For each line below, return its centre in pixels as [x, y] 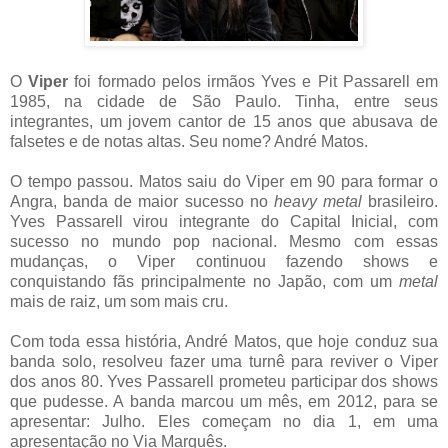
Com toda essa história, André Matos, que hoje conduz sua [224, 342]
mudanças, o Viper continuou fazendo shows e [224, 262]
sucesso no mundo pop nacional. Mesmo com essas [224, 242]
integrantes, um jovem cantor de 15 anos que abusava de [224, 122]
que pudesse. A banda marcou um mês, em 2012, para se [224, 402]
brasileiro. [399, 202]
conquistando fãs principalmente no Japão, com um [204, 282]
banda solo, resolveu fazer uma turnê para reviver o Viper [224, 362]
